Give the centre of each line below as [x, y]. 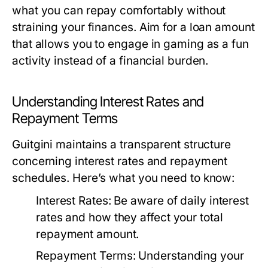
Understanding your [190, 256]
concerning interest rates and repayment [120, 161]
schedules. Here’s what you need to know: [124, 178]
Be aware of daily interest [180, 201]
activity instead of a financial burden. [110, 61]
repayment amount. [88, 234]
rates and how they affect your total [130, 217]
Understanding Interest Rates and [108, 102]
